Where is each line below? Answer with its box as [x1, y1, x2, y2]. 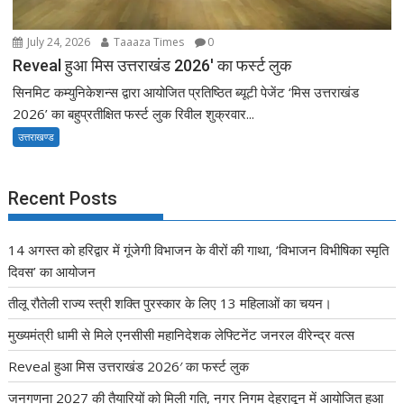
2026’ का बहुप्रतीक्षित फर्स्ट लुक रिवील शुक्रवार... [13, 104, 255, 123]
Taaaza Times [111, 33, 185, 50]
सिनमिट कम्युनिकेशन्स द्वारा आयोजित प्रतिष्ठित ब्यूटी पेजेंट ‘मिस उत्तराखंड [13, 82, 360, 101]
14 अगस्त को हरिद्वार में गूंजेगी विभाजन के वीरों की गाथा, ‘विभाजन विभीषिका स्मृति [8, 240, 390, 259]
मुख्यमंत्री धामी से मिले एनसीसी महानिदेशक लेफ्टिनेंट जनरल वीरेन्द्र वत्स [8, 325, 355, 344]
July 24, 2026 [24, 33, 91, 50]
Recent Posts [8, 187, 118, 209]
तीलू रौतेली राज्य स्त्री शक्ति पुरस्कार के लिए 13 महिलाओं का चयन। [8, 293, 333, 312]
